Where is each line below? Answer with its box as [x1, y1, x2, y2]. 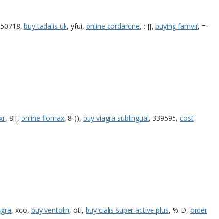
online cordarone [86, 21, 140, 31]
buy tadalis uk [24, 21, 67, 31]
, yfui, [67, 21, 86, 31]
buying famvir [155, 21, 198, 31]
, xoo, [11, 205, 31, 215]
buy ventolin [31, 205, 69, 215]
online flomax [21, 113, 64, 123]
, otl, [69, 205, 86, 215]
